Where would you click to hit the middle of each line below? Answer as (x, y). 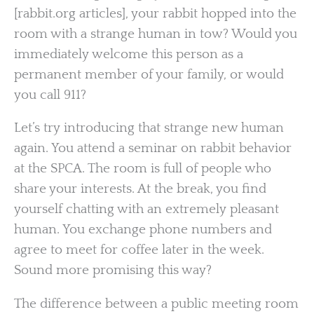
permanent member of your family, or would (149, 74)
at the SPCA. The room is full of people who (143, 169)
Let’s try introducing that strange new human (149, 128)
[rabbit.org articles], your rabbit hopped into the (155, 13)
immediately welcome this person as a (129, 54)
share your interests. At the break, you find (140, 189)
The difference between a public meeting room (156, 303)
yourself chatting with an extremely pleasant (146, 210)
